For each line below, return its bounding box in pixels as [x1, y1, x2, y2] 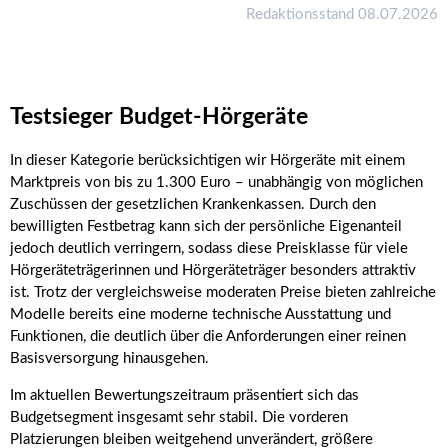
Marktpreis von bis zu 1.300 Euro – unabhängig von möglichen [10, 174, 423, 190]
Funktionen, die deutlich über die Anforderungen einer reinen [10, 328, 406, 344]
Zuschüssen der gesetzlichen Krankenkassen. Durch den [10, 196, 376, 212]
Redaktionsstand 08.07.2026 [246, 7, 438, 23]
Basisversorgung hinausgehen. [10, 350, 209, 366]
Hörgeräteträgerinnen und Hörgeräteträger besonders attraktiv [10, 262, 416, 278]
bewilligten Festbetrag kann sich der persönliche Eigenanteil [10, 218, 402, 234]
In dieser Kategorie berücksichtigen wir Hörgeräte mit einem [10, 152, 405, 168]
